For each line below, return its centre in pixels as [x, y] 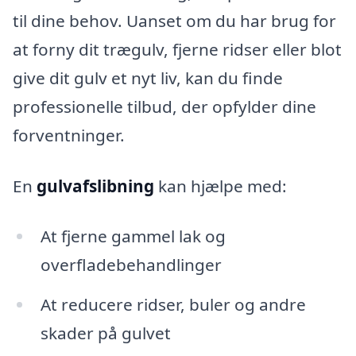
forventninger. [69, 135]
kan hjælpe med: [221, 186]
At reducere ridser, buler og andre [173, 305]
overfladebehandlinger [131, 265]
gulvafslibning [95, 186]
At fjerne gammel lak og [133, 236]
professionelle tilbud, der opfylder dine [164, 106]
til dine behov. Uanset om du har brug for [174, 20]
